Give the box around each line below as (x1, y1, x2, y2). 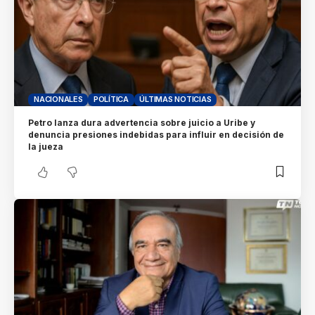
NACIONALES (34, 94, 83, 105)
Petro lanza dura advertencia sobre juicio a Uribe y (28, 117, 256, 128)
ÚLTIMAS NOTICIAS (139, 94, 212, 105)
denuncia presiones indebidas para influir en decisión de (28, 129, 285, 140)
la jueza (28, 141, 64, 152)
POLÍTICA (93, 94, 129, 105)
